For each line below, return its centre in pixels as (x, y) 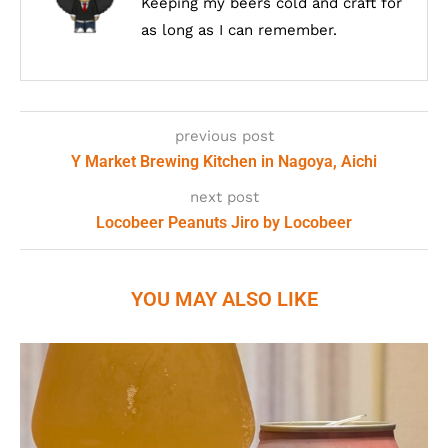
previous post (224, 136)
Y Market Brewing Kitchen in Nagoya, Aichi (224, 161)
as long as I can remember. (239, 30)
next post (224, 197)
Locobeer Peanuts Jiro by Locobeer (224, 222)
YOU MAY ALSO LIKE (224, 299)
